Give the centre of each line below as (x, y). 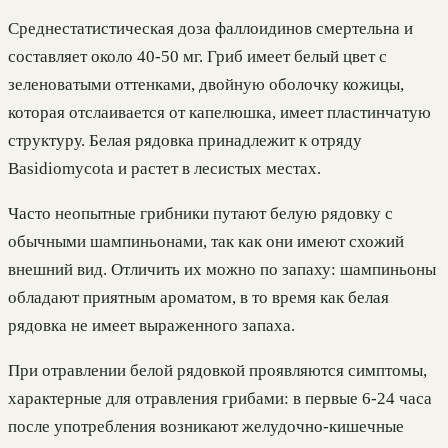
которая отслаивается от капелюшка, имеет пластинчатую (219, 112)
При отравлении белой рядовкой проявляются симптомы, (217, 370)
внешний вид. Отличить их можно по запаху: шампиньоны (222, 269)
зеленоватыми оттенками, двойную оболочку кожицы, (206, 84)
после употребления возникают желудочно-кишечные (206, 426)
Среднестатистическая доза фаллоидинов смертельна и (210, 28)
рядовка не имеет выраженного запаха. (151, 325)
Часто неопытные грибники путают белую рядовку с (200, 213)
